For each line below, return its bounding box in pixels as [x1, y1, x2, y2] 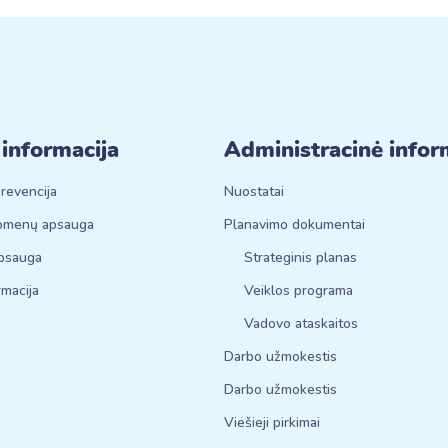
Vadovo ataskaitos [244, 314, 358, 333]
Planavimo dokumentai [224, 215, 365, 234]
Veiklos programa [244, 281, 353, 300]
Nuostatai [224, 182, 284, 201]
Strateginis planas [244, 248, 357, 267]
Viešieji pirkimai [224, 413, 320, 432]
